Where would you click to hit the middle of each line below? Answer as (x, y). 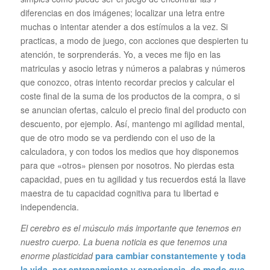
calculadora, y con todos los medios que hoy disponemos (129, 152)
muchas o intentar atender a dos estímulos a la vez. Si (124, 27)
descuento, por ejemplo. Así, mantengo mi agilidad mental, (132, 124)
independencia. (49, 207)
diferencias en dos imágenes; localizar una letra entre (122, 13)
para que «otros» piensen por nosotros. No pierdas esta (127, 165)
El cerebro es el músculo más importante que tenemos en (130, 228)
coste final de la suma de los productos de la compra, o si (130, 96)
